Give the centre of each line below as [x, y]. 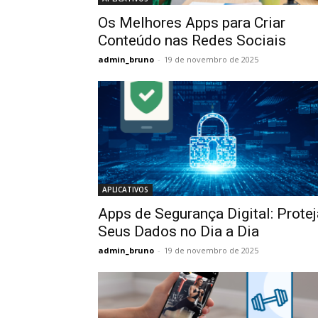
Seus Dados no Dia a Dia [179, 231]
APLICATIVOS [125, 190]
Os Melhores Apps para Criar [192, 23]
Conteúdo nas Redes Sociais [192, 40]
